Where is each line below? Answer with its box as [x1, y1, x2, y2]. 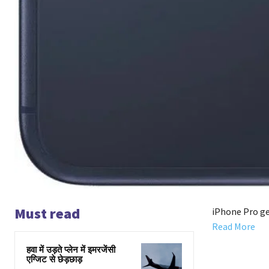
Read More [211, 220, 255, 233]
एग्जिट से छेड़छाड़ [26, 254, 82, 266]
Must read [14, 204, 80, 223]
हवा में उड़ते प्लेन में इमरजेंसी [26, 244, 115, 256]
